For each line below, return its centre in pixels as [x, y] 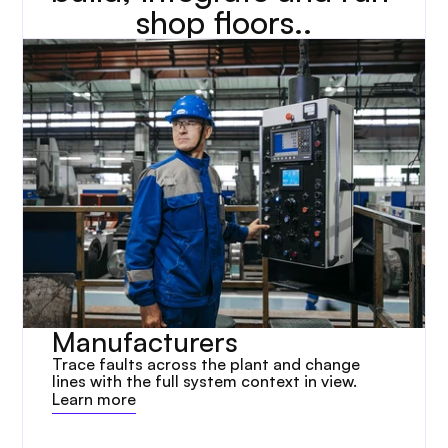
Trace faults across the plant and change [206, 364]
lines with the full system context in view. [205, 381]
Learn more [94, 399]
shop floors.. [224, 22]
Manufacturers [145, 341]
